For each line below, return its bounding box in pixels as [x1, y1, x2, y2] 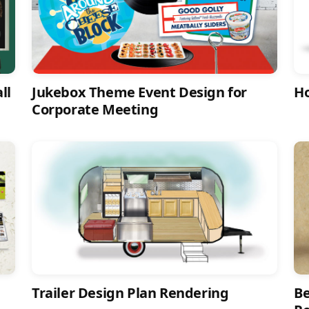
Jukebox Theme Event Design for [32, 83, 248, 102]
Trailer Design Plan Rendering [32, 283, 229, 303]
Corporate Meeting [32, 100, 159, 119]
